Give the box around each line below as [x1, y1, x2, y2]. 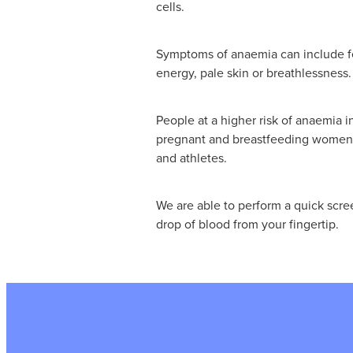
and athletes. [156, 148, 227, 166]
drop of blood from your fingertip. [156, 214, 342, 232]
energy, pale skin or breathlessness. [156, 63, 351, 81]
